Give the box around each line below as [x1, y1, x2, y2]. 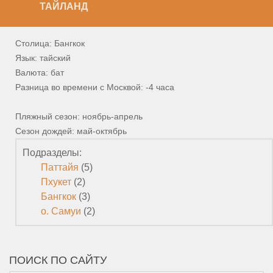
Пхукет [41, 177, 71, 188]
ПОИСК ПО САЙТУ [9, 254, 107, 267]
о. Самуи [41, 206, 81, 217]
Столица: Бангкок [15, 38, 85, 49]
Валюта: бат [15, 68, 64, 78]
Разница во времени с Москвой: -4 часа [15, 82, 174, 93]
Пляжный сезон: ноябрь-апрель [15, 112, 143, 122]
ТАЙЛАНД [40, 1, 88, 12]
